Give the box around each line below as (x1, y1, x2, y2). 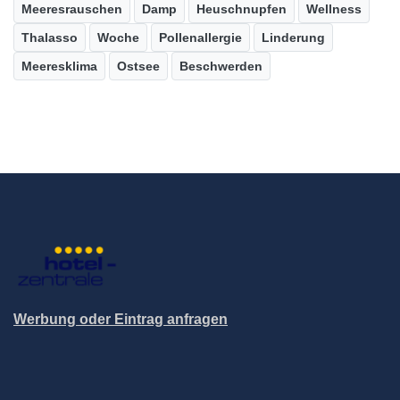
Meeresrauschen (21, 2, 122, 17)
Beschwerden (179, 59, 262, 74)
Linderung (262, 30, 325, 46)
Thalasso (21, 30, 78, 46)
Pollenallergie (159, 30, 242, 46)
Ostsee (117, 59, 160, 74)
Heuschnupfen (196, 2, 287, 17)
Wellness (306, 2, 362, 17)
